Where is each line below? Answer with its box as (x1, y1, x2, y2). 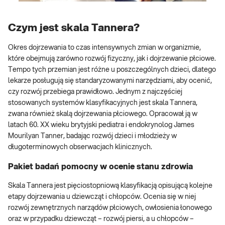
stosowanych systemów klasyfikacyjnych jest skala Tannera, (8, 99, 197, 107)
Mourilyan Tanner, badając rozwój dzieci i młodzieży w (8, 133, 177, 140)
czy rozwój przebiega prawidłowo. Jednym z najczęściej (8, 88, 182, 96)
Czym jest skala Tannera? (8, 22, 140, 33)
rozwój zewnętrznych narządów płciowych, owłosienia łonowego (8, 204, 212, 212)
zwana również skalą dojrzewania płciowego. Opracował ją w (8, 110, 197, 118)
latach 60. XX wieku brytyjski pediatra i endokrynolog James (8, 122, 194, 129)
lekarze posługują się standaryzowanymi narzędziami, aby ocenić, (8, 77, 212, 85)
